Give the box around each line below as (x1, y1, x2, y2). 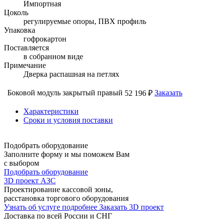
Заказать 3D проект (99, 202, 164, 211)
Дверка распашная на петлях (23, 69, 119, 78)
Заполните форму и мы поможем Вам (4, 150, 130, 158)
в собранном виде (23, 52, 83, 61)
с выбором (4, 158, 39, 167)
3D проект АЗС (4, 176, 56, 185)
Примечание (4, 61, 46, 69)
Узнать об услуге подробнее (4, 202, 99, 211)
